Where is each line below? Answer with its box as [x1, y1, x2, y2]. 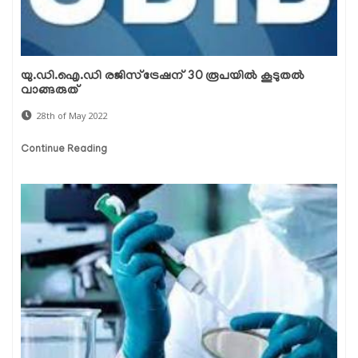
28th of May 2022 [37, 109, 108, 121]
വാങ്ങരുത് [21, 83, 80, 98]
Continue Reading [21, 143, 107, 156]
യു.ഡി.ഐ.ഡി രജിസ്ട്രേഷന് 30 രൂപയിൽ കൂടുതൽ [21, 69, 304, 84]
